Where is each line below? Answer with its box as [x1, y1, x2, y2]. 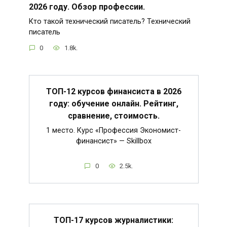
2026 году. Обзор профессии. [28, 2, 145, 12]
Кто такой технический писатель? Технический [28, 17, 191, 26]
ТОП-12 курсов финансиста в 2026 [46, 87, 181, 97]
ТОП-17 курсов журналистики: [54, 215, 173, 225]
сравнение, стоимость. [67, 111, 160, 121]
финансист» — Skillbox [75, 137, 152, 146]
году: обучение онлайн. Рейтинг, [49, 99, 178, 109]
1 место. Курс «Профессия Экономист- [46, 126, 181, 135]
